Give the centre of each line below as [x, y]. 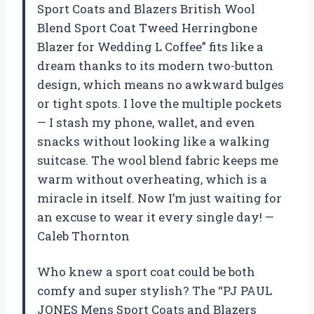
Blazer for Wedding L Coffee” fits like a [150, 46]
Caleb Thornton [83, 235]
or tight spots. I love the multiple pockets [159, 103]
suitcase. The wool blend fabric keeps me [158, 160]
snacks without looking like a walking [153, 141]
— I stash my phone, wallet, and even [146, 122]
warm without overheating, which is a [152, 179]
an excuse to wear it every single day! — [156, 217]
